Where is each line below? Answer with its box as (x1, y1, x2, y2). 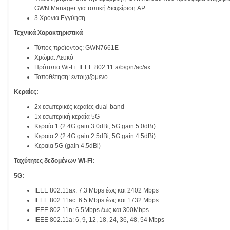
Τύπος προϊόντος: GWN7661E (34, 44, 119, 52)
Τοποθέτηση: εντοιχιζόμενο (34, 73, 108, 81)
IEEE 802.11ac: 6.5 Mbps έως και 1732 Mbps (34, 197, 159, 204)
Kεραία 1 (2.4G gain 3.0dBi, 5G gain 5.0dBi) (34, 123, 156, 130)
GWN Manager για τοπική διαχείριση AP (34, 5, 145, 12)
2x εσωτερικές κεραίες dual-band (34, 103, 124, 111)
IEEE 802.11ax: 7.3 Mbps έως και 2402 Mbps (34, 187, 159, 195)
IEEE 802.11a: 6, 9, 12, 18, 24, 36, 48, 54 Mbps (34, 216, 164, 224)
